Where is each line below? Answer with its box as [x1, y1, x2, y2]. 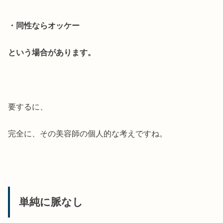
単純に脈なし [18, 196, 83, 209]
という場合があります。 [8, 48, 96, 57]
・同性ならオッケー [8, 20, 80, 30]
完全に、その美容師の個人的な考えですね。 [8, 129, 168, 138]
